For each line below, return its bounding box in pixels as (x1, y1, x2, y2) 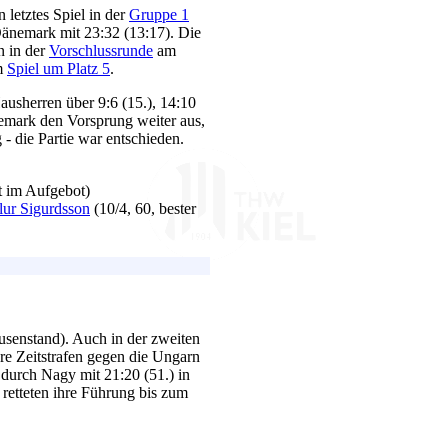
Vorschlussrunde (49, 41, 153, 59)
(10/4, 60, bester (90, 199, 196, 217)
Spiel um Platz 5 (7, 59, 110, 77)
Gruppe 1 (129, 5, 189, 23)
